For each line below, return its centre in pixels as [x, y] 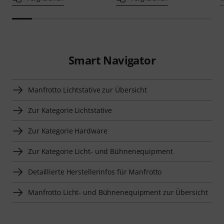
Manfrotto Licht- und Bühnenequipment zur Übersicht [118, 192]
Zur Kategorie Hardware [68, 130]
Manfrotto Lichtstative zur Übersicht [88, 89]
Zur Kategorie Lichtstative [70, 110]
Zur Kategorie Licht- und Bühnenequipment [100, 151]
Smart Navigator [112, 60]
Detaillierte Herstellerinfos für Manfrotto [95, 171]
